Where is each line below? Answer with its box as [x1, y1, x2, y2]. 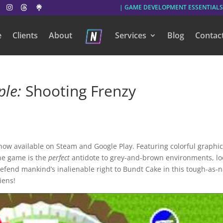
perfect [48, 153, 70, 162]
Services [114, 30, 146, 41]
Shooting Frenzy [21, 81, 136, 101]
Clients [12, 30, 38, 41]
